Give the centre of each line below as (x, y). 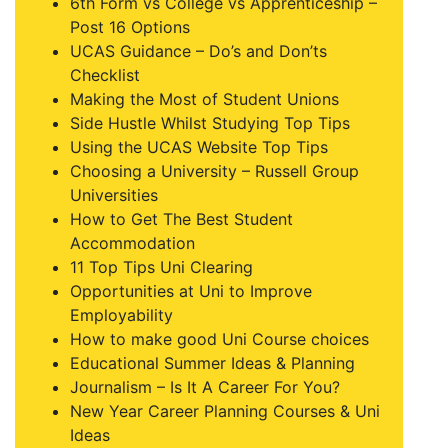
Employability (121, 315)
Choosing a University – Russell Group (214, 171)
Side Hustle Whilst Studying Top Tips (210, 123)
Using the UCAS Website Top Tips (199, 147)
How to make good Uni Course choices (219, 339)
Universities (114, 195)
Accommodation (132, 243)
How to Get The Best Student (181, 219)
